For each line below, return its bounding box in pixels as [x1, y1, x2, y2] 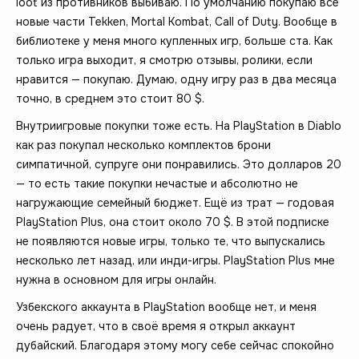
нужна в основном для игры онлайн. [16, 272, 216, 287]
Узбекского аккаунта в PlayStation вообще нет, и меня [16, 299, 317, 314]
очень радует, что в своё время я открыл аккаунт [16, 318, 296, 333]
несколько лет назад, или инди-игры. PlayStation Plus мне [16, 252, 335, 268]
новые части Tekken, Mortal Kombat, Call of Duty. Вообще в [16, 14, 337, 29]
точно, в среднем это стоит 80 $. [16, 91, 204, 106]
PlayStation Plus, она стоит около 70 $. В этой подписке [16, 214, 329, 229]
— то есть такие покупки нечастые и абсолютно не [16, 175, 298, 191]
